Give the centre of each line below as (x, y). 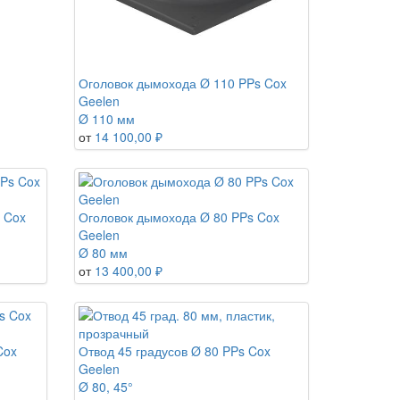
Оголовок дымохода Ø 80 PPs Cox (179, 217)
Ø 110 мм (107, 118)
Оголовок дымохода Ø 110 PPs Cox (183, 83)
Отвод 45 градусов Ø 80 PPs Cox (175, 350)
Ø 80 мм (104, 252)
